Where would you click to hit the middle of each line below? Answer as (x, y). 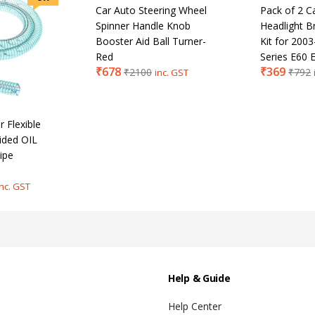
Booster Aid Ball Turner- (151, 41)
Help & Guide (199, 278)
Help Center (195, 306)
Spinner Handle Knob (143, 25)
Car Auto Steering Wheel (151, 10)
